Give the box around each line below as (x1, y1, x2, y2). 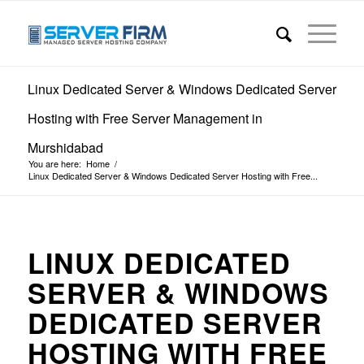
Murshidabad (27, 138, 103, 157)
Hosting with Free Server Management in (27, 109, 262, 128)
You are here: (28, 157, 81, 170)
